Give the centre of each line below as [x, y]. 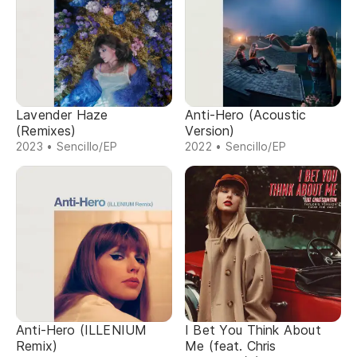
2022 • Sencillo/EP [235, 146]
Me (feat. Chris [231, 346]
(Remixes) [46, 131]
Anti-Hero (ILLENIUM [82, 330]
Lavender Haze [62, 115]
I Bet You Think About [253, 330]
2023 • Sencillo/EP [67, 146]
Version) [210, 131]
